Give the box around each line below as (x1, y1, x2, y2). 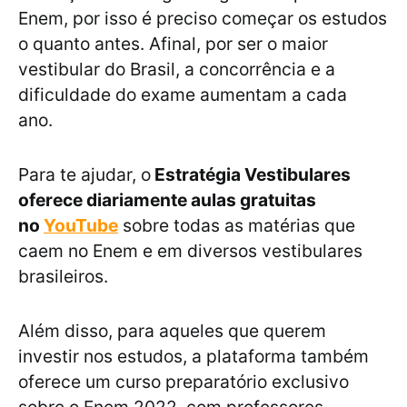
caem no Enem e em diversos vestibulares (18, 240, 362, 263)
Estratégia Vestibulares (151, 164, 351, 186)
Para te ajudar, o (18, 164, 151, 186)
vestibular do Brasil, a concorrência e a (18, 58, 335, 81)
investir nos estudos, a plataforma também (18, 345, 369, 368)
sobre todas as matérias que (118, 214, 355, 237)
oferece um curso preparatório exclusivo (18, 371, 349, 393)
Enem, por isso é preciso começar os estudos (18, 7, 387, 30)
